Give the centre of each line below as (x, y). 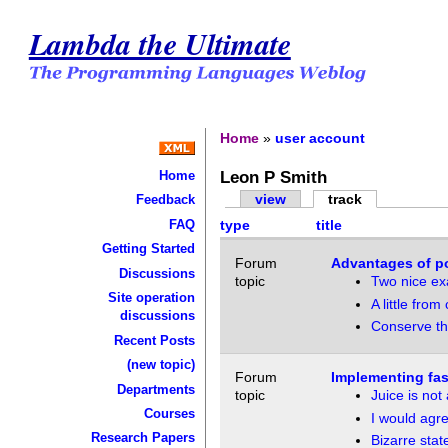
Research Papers (142, 438)
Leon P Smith (274, 177)
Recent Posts (154, 340)
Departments (155, 389)
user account (320, 137)
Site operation (151, 298)
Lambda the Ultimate (159, 43)
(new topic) (160, 365)
